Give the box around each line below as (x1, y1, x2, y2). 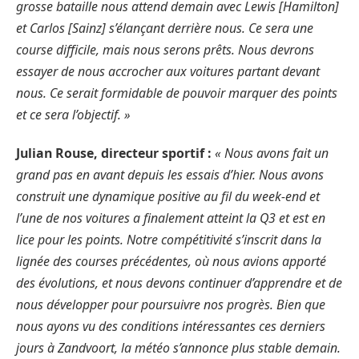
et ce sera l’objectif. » (16, 105, 131, 123)
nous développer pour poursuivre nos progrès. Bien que (16, 295, 325, 313)
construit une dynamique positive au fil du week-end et (16, 187, 320, 205)
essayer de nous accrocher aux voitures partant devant (16, 62, 320, 80)
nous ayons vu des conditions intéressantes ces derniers (16, 317, 325, 335)
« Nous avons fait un (215, 143, 329, 162)
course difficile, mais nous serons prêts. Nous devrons (16, 40, 314, 58)
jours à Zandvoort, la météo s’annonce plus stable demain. (16, 338, 341, 357)
